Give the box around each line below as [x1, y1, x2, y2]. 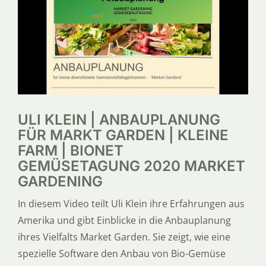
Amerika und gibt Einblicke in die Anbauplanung [17, 213, 231, 227]
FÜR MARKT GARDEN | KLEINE [17, 126, 229, 144]
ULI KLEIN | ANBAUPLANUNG [17, 110, 220, 128]
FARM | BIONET [17, 141, 123, 159]
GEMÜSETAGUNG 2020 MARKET [17, 157, 245, 175]
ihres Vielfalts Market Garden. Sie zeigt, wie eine [17, 230, 230, 243]
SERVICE [13, 30, 46, 43]
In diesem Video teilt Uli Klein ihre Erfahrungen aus [17, 197, 245, 210]
